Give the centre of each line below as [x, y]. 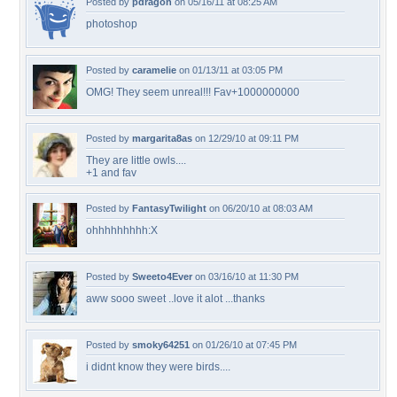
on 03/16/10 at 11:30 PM [245, 276]
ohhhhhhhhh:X [122, 230]
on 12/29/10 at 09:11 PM [245, 138]
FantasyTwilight [169, 208]
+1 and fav [111, 173]
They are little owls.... [136, 160]
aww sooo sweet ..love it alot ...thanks [175, 299]
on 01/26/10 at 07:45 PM [243, 345]
